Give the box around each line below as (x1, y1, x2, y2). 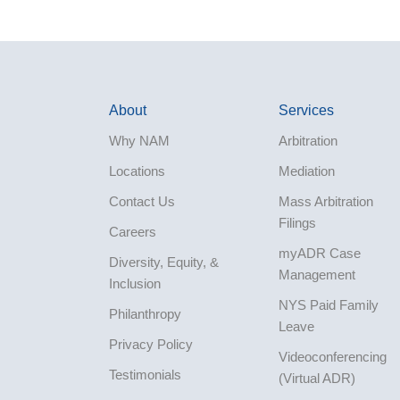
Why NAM (109, 132, 170, 148)
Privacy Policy (109, 336, 193, 352)
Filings (278, 214, 316, 230)
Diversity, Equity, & (109, 254, 219, 270)
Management (278, 266, 355, 282)
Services (278, 102, 334, 118)
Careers (109, 223, 156, 239)
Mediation (278, 162, 335, 179)
